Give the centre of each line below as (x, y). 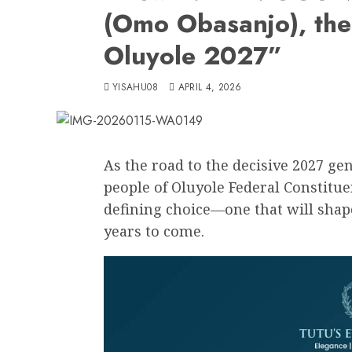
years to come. (154, 231)
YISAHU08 (135, 87)
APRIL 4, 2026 (210, 87)
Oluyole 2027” (193, 55)
